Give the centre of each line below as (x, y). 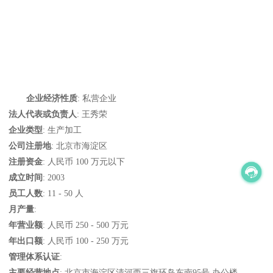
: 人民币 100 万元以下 (84, 162)
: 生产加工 (62, 130)
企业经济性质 (52, 98)
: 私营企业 (97, 98)
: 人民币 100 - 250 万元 (86, 241)
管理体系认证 (34, 257)
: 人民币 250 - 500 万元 (86, 225)
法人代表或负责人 (43, 114)
